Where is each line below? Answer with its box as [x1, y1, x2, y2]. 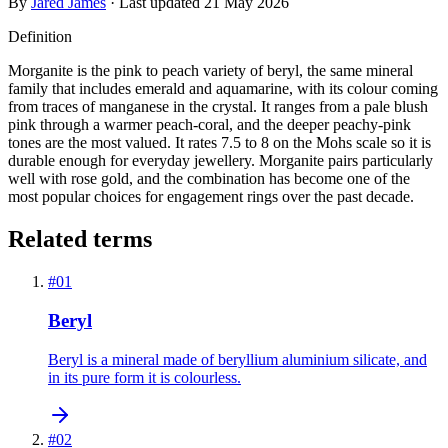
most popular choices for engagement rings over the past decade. [8, 188, 414, 206]
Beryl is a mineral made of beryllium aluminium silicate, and [48, 350, 427, 368]
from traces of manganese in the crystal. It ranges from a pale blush [8, 98, 428, 116]
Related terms [8, 226, 152, 253]
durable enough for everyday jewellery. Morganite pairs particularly [8, 152, 433, 170]
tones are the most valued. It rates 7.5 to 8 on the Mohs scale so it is [8, 134, 431, 152]
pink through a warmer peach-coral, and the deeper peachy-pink [8, 116, 411, 134]
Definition [8, 28, 72, 46]
